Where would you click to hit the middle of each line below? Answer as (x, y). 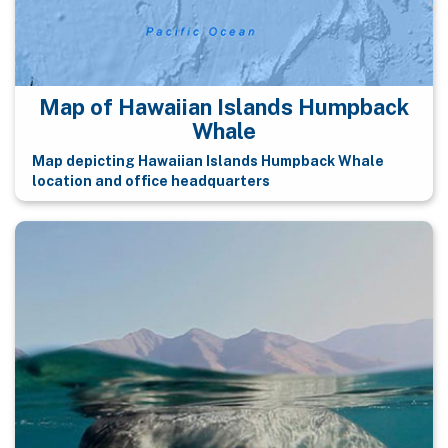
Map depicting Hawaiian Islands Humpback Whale (207, 161)
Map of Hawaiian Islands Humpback (224, 106)
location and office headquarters (150, 181)
